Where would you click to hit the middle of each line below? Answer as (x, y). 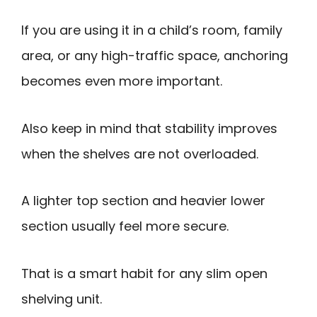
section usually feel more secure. (125, 226)
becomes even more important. (122, 81)
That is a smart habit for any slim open (144, 273)
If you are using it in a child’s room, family (152, 30)
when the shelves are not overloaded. (140, 154)
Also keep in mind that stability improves (149, 128)
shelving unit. (62, 299)
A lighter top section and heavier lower (143, 201)
